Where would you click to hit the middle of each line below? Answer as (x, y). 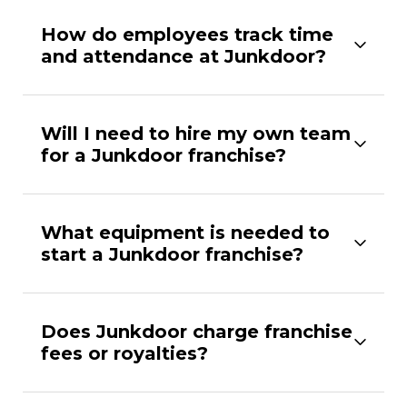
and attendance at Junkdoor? (184, 56)
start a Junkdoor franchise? (172, 254)
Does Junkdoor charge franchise (197, 331)
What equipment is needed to (185, 232)
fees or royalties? (124, 353)
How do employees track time (187, 34)
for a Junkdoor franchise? (164, 155)
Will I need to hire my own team (196, 133)
